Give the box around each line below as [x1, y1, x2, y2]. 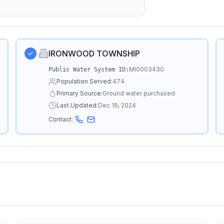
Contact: [48, 115, 73, 123]
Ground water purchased [102, 89, 175, 97]
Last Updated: [56, 101, 98, 109]
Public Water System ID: [48, 66, 129, 73]
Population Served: [56, 77, 113, 85]
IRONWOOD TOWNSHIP [48, 48, 140, 58]
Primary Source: [56, 89, 103, 97]
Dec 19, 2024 [98, 101, 136, 109]
